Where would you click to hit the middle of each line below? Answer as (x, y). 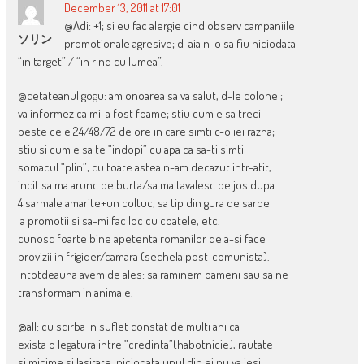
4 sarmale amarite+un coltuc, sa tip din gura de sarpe (143, 203)
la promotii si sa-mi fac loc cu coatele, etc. (119, 221)
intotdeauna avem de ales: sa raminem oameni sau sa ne (153, 275)
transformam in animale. (75, 292)
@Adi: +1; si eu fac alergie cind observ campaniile (179, 26)
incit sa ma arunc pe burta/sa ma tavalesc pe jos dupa (146, 185)
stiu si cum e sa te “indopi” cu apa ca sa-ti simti (130, 149)
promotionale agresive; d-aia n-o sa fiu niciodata (180, 44)
